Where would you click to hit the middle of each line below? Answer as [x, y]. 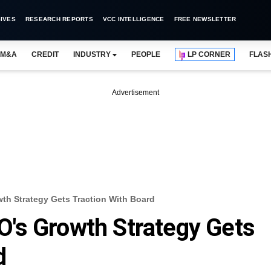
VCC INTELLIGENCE [133, 19]
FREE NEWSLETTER [205, 19]
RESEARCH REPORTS [59, 19]
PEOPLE [146, 54]
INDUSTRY [92, 54]
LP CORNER [209, 54]
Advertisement [135, 93]
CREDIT [45, 54]
